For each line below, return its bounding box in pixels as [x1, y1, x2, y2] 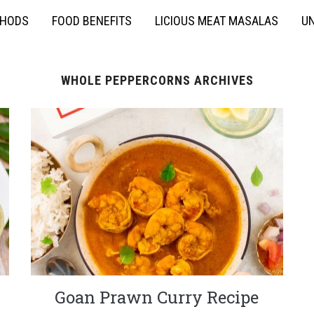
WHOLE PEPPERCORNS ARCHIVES [60, 73, 254, 88]
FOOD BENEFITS [52, 13, 132, 28]
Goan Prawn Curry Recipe [55, 286, 259, 309]
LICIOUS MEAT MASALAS [155, 13, 278, 28]
